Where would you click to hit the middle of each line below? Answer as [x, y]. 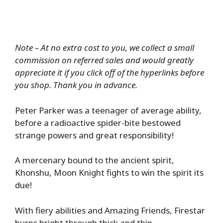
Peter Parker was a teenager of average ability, [108, 110]
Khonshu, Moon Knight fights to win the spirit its [109, 173]
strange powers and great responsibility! [94, 135]
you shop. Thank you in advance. [76, 85]
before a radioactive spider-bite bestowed [98, 122]
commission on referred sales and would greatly [104, 60]
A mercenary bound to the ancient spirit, [95, 160]
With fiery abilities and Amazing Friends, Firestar [110, 210]
